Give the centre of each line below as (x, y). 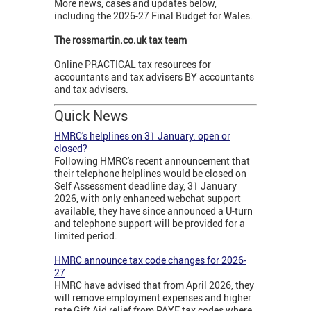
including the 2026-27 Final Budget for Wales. (153, 15)
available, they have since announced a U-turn (153, 210)
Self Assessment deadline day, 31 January (145, 185)
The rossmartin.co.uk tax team (120, 40)
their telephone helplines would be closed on (150, 173)
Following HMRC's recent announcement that (152, 160)
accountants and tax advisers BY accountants (154, 76)
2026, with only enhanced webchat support (148, 198)
